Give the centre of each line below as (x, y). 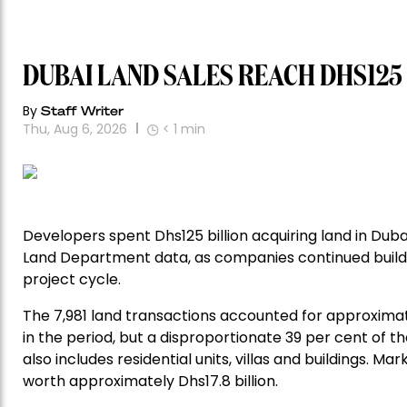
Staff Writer (82, 110)
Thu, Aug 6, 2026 (75, 129)
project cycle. (72, 280)
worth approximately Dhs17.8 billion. (150, 382)
